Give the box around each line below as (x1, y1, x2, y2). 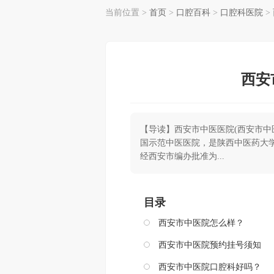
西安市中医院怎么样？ (158, 218, 244, 228)
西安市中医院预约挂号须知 (158, 240, 261, 250)
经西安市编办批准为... (140, 152, 224, 161)
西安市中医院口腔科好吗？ (158, 262, 261, 272)
